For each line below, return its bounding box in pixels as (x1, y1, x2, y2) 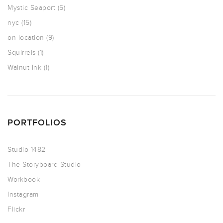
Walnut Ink (7, 63, 41, 72)
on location (7, 33, 44, 42)
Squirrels (7, 48, 36, 57)
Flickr (7, 205, 25, 214)
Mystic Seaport (7, 3, 55, 12)
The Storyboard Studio (7, 160, 81, 169)
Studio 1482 (7, 145, 46, 154)
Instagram (7, 190, 39, 199)
